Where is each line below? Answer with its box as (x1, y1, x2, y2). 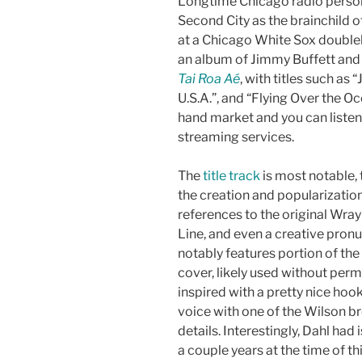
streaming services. (178, 129, 294, 145)
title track (203, 168, 260, 184)
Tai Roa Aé (178, 71, 240, 87)
